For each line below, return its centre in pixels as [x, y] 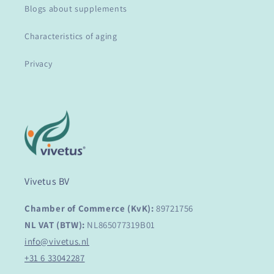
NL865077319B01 [121, 225]
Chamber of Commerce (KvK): [89, 209]
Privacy [39, 64]
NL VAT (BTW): [56, 225]
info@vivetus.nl [57, 242]
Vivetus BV [47, 182]
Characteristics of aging [71, 36]
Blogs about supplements [76, 9]
